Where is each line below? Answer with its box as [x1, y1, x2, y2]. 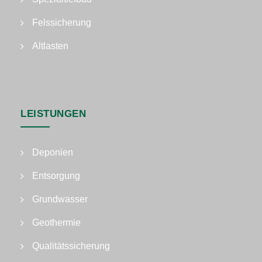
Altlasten [32, 41, 68, 51]
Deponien [32, 147, 73, 157]
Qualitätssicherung [32, 241, 110, 251]
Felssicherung [32, 18, 91, 27]
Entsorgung [32, 171, 80, 181]
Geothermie [32, 218, 81, 227]
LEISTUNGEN [20, 108, 86, 119]
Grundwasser [32, 194, 88, 204]
